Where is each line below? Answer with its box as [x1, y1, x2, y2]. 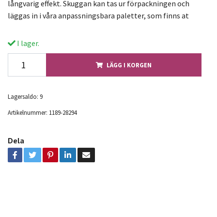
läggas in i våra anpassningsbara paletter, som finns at [7, 10, 189, 20]
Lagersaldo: [7, 92, 38, 100]
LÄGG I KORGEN [106, 61, 152, 69]
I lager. [15, 38, 39, 48]
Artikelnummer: [7, 108, 47, 116]
